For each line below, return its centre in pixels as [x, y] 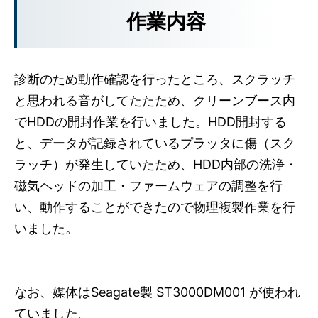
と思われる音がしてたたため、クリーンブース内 [155, 101]
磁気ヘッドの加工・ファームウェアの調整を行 [148, 186]
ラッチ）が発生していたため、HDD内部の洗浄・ [156, 165]
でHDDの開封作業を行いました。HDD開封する [150, 122]
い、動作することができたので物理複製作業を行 [155, 207]
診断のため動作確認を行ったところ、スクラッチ [155, 79]
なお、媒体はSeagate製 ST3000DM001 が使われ [157, 292]
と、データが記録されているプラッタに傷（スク [155, 143]
